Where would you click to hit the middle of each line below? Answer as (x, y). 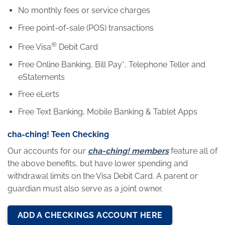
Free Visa (34, 47)
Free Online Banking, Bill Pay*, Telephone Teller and (111, 64)
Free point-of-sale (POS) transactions (86, 28)
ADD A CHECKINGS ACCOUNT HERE (90, 215)
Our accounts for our (48, 151)
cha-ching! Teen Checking (58, 135)
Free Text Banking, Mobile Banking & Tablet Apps (107, 111)
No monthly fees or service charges (84, 11)
